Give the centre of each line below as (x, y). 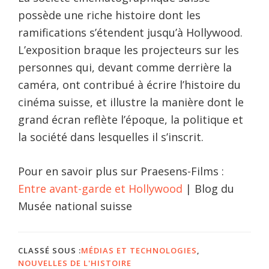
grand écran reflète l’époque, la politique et (131, 120)
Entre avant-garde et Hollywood (100, 189)
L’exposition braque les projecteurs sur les (128, 50)
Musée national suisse (75, 206)
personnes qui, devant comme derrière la (125, 68)
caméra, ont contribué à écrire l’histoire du (129, 85)
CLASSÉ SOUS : (50, 251)
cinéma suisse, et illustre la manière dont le (131, 102)
